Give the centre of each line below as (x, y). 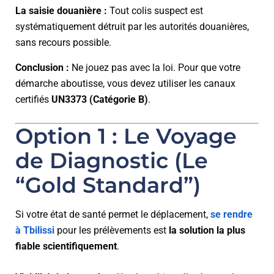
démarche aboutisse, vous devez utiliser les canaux (125, 83)
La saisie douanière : (61, 11)
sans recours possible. (63, 43)
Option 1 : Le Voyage (126, 136)
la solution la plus (207, 230)
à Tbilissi (35, 230)
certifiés (33, 99)
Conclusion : (42, 68)
